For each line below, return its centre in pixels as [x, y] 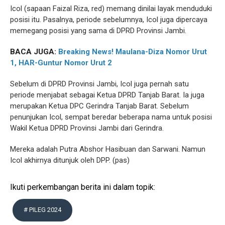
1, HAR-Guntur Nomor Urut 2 [61, 63]
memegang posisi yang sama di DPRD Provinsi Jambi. [98, 31]
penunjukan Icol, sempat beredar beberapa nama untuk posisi [111, 117]
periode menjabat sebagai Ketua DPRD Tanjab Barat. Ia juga [107, 95]
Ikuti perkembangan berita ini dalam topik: [83, 187]
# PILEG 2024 [42, 210]
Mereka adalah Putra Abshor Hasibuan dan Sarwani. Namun [108, 149]
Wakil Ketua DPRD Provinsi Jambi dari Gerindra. [87, 128]
